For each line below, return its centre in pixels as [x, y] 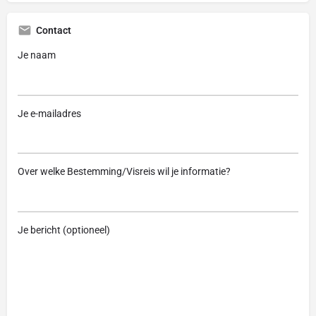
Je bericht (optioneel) [64, 230]
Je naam [37, 55]
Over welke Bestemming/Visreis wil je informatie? [124, 172]
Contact [54, 31]
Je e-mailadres [49, 113]
